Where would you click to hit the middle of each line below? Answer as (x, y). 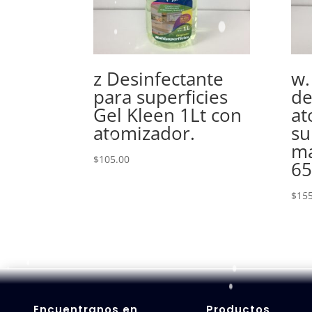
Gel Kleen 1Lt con (168, 115)
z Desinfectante (159, 78)
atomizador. (145, 133)
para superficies (161, 96)
